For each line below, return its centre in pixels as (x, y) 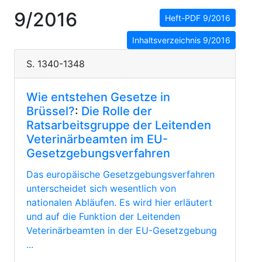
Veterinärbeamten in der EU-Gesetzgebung (122, 230)
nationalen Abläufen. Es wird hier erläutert (119, 202)
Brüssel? (51, 111)
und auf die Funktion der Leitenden (103, 216)
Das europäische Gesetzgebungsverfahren (120, 174)
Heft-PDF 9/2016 (198, 18)
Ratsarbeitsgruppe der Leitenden (119, 125)
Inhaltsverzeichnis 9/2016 (181, 40)
